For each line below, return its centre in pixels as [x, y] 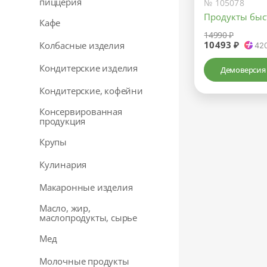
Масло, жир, [65, 208]
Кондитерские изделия [89, 68]
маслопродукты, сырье [89, 218]
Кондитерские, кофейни [91, 91]
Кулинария [63, 164]
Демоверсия [243, 70]
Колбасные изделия [82, 45]
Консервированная [81, 111]
